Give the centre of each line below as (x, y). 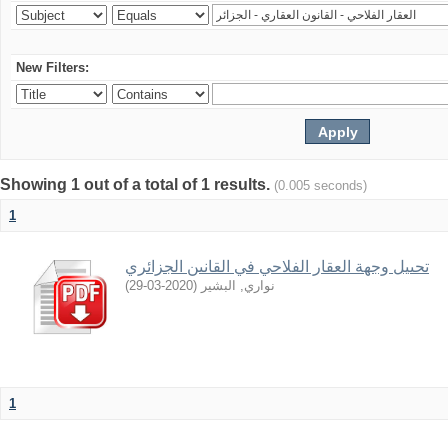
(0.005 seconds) (320, 185)
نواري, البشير (238, 285)
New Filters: (52, 67)
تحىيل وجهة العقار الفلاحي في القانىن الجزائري (277, 266)
